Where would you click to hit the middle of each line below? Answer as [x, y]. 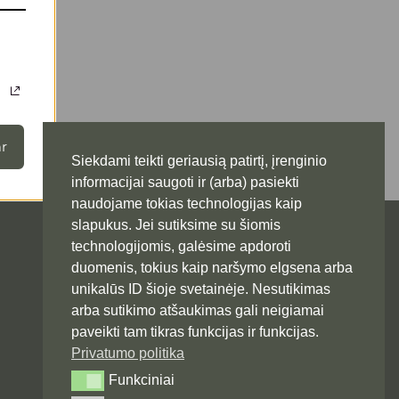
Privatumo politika [128, 353]
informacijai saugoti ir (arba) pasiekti [185, 182]
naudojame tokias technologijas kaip [187, 203]
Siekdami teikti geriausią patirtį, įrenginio [199, 160]
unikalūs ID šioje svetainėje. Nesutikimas [201, 289]
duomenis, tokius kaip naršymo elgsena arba [212, 267]
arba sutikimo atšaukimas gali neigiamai [198, 310]
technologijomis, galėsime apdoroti [181, 246]
